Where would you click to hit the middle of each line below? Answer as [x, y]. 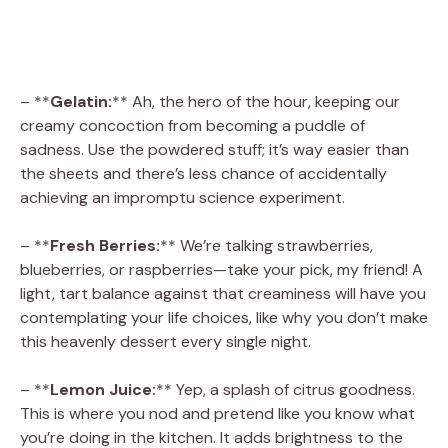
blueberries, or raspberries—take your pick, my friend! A [221, 269]
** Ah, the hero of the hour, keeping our [256, 101]
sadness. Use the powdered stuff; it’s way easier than [214, 149]
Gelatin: [81, 101]
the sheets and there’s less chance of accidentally [203, 173]
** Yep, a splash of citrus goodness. [285, 389]
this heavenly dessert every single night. [165, 341]
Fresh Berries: [105, 245]
